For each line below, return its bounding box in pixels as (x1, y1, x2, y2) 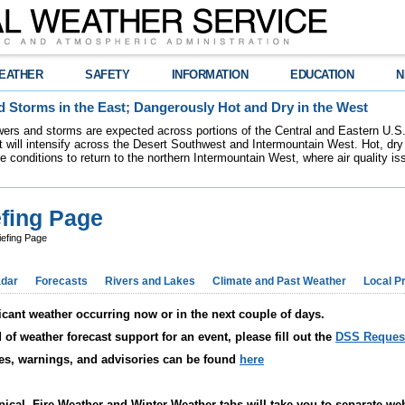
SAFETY (85, 68, 130, 81)
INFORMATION (172, 68, 249, 81)
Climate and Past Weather (212, 275, 346, 287)
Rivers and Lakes (105, 275, 195, 287)
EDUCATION (290, 68, 354, 81)
